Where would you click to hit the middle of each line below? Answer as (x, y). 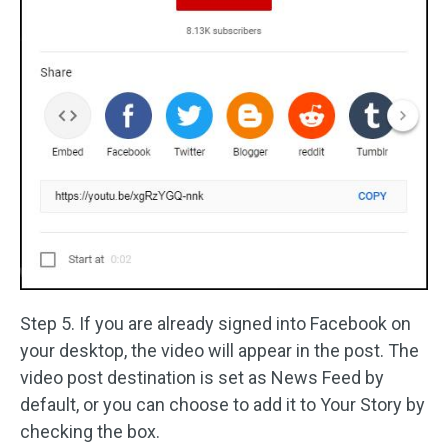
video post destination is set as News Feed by (202, 377)
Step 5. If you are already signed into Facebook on (215, 323)
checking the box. (90, 431)
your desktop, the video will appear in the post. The (219, 350)
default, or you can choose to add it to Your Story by (222, 404)
